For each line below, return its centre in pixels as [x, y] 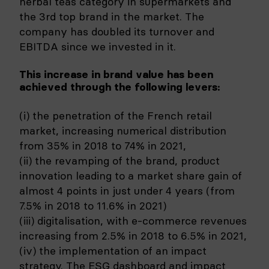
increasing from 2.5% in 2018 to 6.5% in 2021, [133, 235]
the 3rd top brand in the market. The [112, 16]
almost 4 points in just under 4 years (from [127, 190]
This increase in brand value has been [116, 74]
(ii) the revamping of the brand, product [119, 160]
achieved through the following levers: [119, 87]
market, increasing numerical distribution [123, 130]
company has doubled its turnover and [117, 31]
